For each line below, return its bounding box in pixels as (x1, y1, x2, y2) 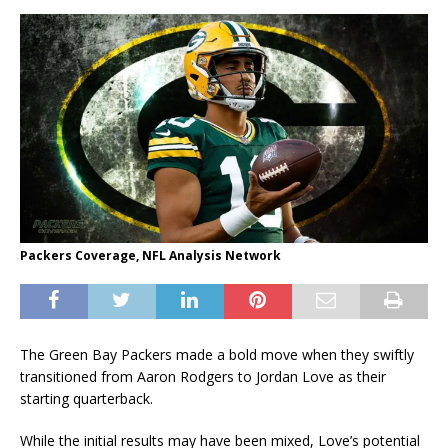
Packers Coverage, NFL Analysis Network (20, 247, 281, 265)
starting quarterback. (20, 389, 153, 409)
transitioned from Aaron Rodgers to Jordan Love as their (20, 367, 386, 387)
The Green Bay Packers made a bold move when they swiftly (20, 345, 414, 365)
